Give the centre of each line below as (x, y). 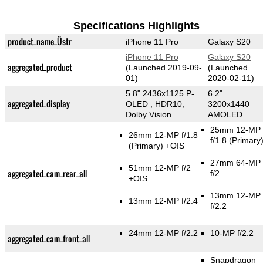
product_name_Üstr (39, 42)
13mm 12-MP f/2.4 (163, 201)
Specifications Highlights (136, 26)
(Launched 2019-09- (163, 68)
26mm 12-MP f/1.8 (163, 135)
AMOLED (225, 115)
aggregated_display (38, 104)
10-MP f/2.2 (232, 233)
